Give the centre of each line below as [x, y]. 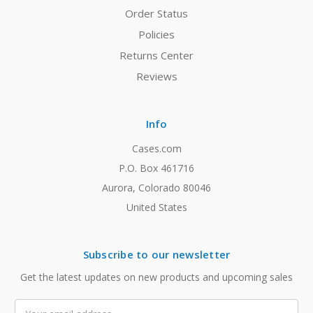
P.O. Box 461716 [156, 168]
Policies [156, 35]
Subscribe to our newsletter [156, 255]
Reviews [156, 77]
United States [156, 208]
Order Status [156, 14]
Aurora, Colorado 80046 [156, 188]
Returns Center [156, 56]
